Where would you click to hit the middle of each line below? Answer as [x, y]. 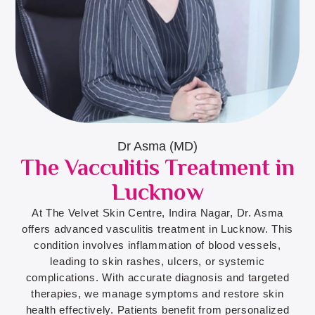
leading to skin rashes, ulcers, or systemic [157, 262]
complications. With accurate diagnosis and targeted [157, 278]
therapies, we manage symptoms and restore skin [157, 294]
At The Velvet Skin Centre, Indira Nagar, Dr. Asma [157, 213]
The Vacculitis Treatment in [157, 168]
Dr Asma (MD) [157, 147]
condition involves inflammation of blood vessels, [157, 245]
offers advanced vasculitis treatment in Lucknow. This [157, 229]
